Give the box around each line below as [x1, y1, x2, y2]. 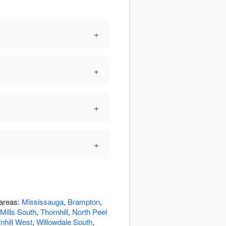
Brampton [68, 196, 100, 207]
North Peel [72, 206, 107, 217]
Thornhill [40, 206, 68, 217]
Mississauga [22, 196, 64, 207]
